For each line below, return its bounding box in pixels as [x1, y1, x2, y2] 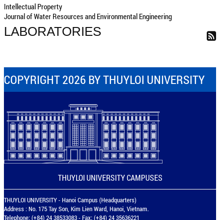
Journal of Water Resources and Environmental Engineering [4, 11, 172, 21]
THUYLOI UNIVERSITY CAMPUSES [57, 172, 163, 183]
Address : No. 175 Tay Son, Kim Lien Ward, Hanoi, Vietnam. [4, 204, 149, 213]
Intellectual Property [4, 1, 62, 11]
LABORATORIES [4, 24, 101, 39]
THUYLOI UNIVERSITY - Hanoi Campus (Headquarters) [4, 195, 137, 204]
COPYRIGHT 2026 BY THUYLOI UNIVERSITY [4, 72, 205, 87]
